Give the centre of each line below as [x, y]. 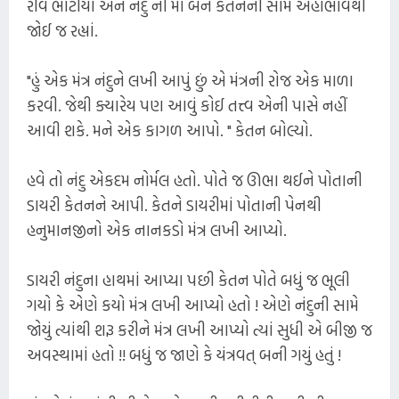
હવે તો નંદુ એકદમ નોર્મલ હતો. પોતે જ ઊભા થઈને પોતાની [195, 180]
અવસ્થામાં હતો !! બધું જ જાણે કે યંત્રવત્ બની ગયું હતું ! [184, 354]
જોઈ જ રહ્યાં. [62, 30]
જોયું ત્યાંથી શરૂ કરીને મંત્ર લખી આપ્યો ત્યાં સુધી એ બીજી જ [199, 330]
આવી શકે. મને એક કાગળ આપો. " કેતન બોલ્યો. [170, 130]
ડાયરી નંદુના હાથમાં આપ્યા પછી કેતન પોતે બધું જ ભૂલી [188, 280]
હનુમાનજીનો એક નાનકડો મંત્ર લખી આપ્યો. [157, 230]
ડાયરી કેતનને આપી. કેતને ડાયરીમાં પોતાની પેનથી [174, 205]
